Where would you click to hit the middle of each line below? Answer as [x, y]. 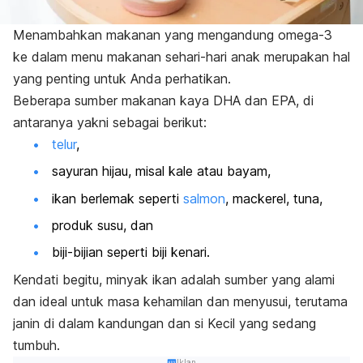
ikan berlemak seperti [117, 198]
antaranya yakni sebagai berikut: [110, 122]
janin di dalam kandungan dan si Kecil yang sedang [164, 323]
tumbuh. [36, 345]
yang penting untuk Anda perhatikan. [122, 78]
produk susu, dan [102, 225]
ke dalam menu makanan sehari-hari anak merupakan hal [181, 56]
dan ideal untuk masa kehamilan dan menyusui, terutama [180, 301]
